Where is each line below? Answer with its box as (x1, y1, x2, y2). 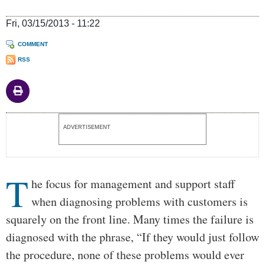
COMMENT (18, 41, 48, 48)
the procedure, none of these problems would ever (6, 247, 244, 263)
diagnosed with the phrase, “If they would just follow (6, 229, 259, 245)
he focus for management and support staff (31, 176, 235, 192)
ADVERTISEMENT (63, 124, 111, 131)
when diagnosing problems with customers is (31, 193, 248, 210)
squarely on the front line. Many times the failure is (6, 211, 254, 228)
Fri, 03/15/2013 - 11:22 (6, 18, 100, 29)
